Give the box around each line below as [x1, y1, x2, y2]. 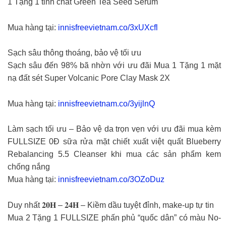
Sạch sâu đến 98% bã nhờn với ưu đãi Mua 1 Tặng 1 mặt [8, 61, 221, 70]
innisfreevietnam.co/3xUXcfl [58, 23, 158, 32]
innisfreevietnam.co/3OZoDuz [58, 175, 164, 184]
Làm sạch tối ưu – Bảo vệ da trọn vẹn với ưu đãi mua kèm [8, 125, 221, 134]
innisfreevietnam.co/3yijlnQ [58, 99, 155, 108]
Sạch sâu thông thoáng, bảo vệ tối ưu [8, 48, 141, 58]
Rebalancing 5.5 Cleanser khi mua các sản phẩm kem [8, 150, 221, 159]
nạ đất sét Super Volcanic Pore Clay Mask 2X [8, 74, 170, 83]
